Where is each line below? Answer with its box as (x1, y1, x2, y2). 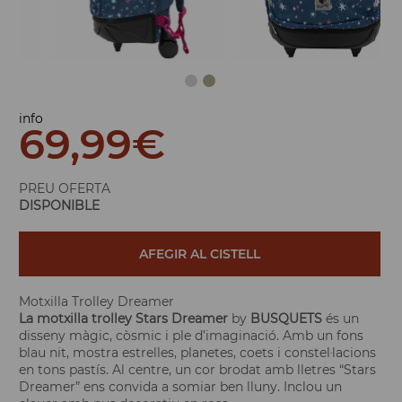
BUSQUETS (250, 310, 322, 328)
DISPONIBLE (19, 197, 100, 214)
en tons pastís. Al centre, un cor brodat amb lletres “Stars (19, 362, 376, 379)
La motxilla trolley (19, 310, 132, 328)
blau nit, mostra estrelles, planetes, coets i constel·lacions (19, 345, 376, 362)
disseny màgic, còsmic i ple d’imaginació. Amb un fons (19, 328, 363, 345)
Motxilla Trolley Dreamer (19, 293, 174, 310)
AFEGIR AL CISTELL (139, 246, 260, 263)
